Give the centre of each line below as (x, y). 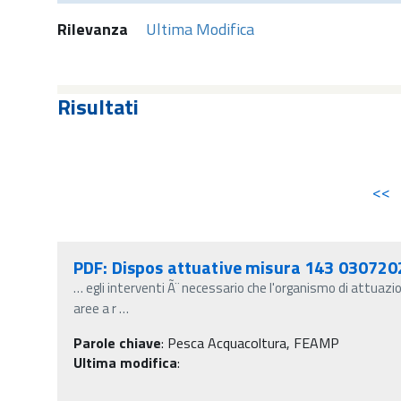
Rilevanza (93, 29)
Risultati (98, 106)
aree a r (95, 308)
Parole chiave (117, 342)
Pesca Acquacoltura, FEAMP (253, 342)
